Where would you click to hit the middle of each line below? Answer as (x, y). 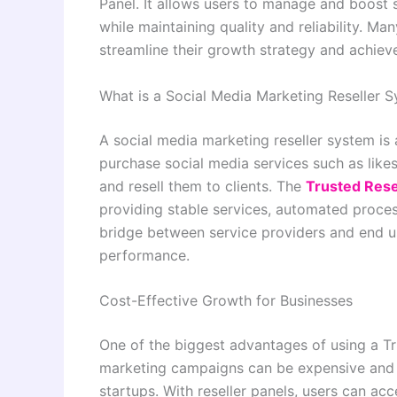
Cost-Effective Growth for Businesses (226, 301)
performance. (144, 255)
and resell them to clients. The (202, 186)
